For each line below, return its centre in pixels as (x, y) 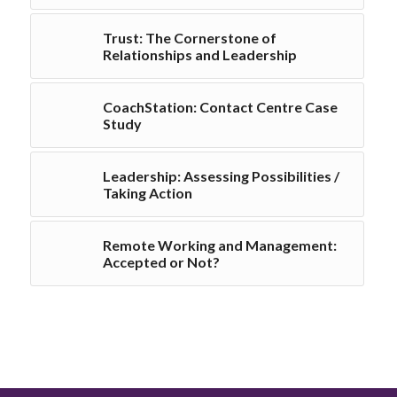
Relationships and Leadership (199, 55)
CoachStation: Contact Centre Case (220, 107)
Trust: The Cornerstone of (189, 38)
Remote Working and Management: (219, 245)
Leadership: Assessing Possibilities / (221, 176)
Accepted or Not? (161, 262)
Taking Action (147, 193)
